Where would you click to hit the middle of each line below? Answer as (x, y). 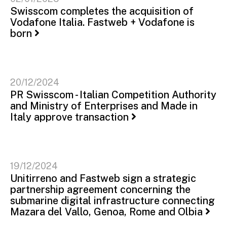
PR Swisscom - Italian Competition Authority (113, 94)
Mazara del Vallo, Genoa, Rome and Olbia (106, 212)
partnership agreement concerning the (100, 189)
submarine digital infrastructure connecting (112, 200)
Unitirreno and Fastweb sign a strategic (103, 178)
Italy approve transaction (69, 117)
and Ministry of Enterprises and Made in (104, 106)
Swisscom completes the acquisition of (102, 11)
